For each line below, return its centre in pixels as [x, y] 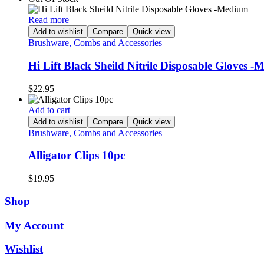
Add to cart [49, 110]
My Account [34, 225]
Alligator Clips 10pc [77, 156]
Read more [49, 20]
